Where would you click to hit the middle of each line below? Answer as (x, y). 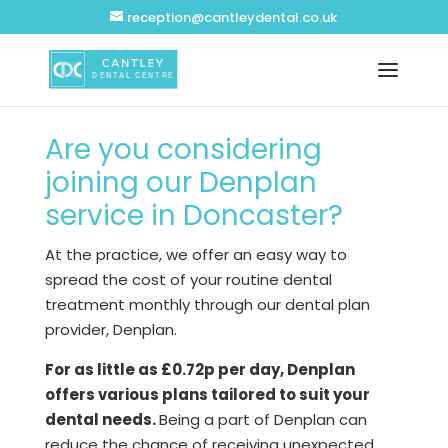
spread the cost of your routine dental (188, 279)
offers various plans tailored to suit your (207, 394)
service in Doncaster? (193, 215)
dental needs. (101, 419)
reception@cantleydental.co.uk (232, 17)
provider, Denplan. (110, 329)
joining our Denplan (180, 182)
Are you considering (183, 149)
